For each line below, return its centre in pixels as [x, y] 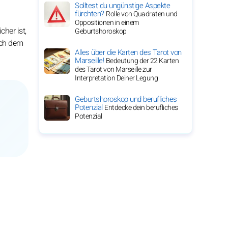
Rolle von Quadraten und [142, 14]
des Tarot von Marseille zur [113, 69]
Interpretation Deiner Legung [116, 78]
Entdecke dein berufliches [141, 108]
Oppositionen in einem [107, 23]
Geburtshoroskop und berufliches [126, 99]
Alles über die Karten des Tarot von [128, 52]
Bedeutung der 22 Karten [142, 61]
